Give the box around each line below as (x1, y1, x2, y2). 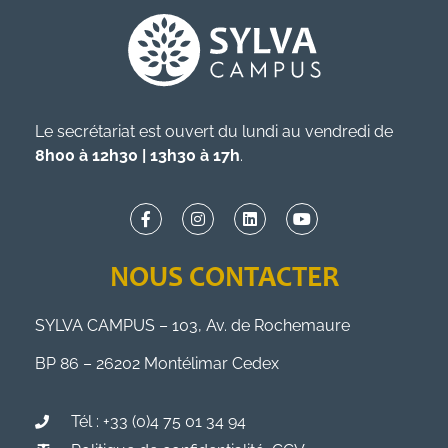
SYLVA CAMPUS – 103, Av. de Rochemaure (35, 315, 350, 335)
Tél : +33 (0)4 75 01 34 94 (70, 412, 246, 432)
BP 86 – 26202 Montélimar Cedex (35, 354, 283, 374)
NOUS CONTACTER (109, 264, 339, 294)
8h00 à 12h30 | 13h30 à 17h (35, 146, 240, 166)
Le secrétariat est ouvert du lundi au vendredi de (35, 122, 393, 142)
